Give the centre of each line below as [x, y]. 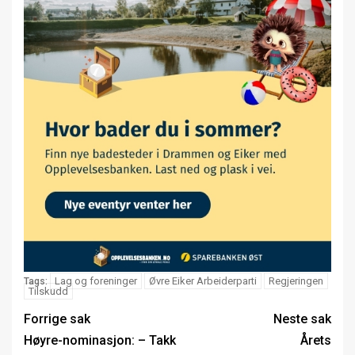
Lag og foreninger [96, 281]
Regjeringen [296, 281]
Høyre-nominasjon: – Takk [100, 341]
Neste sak [302, 319]
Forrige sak [57, 319]
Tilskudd [48, 292]
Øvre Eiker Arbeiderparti [203, 281]
